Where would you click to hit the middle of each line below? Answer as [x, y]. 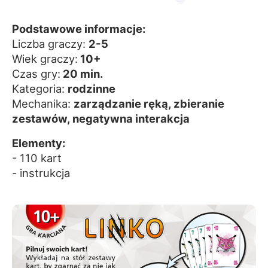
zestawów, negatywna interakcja [101, 119]
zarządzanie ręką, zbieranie [149, 104]
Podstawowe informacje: [80, 29]
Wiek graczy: [45, 59]
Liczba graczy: [50, 44]
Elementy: [39, 143]
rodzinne [92, 89]
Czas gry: [36, 74]
